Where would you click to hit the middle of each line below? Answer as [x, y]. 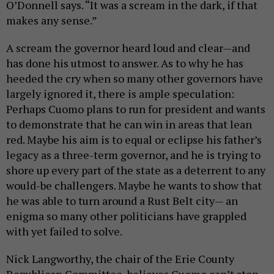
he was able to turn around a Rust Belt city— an [122, 200]
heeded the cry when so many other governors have [135, 78]
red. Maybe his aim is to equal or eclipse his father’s [134, 139]
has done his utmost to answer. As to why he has [125, 63]
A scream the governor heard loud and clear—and [128, 47]
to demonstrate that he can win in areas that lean [129, 124]
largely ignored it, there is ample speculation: [120, 93]
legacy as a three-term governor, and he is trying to [133, 154]
